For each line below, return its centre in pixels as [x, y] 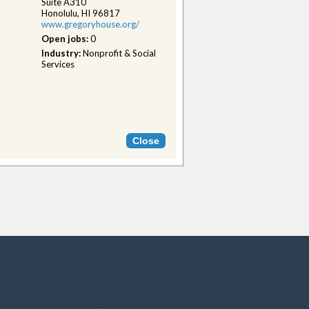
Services [58, 64]
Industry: [62, 53]
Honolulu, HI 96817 [81, 13]
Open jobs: [66, 39]
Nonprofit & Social [119, 53]
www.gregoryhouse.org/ [90, 24]
